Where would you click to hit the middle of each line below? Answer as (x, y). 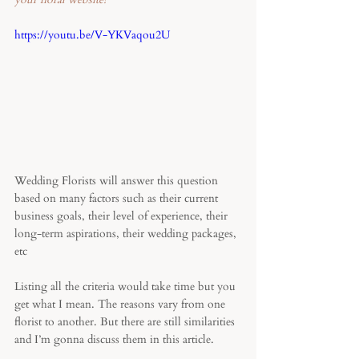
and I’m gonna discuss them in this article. (116, 339)
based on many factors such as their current (118, 198)
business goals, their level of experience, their (123, 216)
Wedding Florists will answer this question (118, 180)
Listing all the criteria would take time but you (127, 286)
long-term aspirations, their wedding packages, (127, 233)
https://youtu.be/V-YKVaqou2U (92, 35)
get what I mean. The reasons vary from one (121, 304)
